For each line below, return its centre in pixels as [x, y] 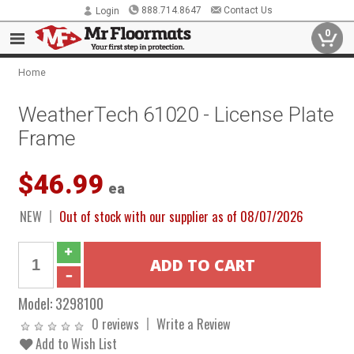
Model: [37, 303]
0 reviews [116, 324]
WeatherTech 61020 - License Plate [177, 115]
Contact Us [248, 10]
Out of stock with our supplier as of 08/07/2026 [182, 216]
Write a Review [194, 324]
